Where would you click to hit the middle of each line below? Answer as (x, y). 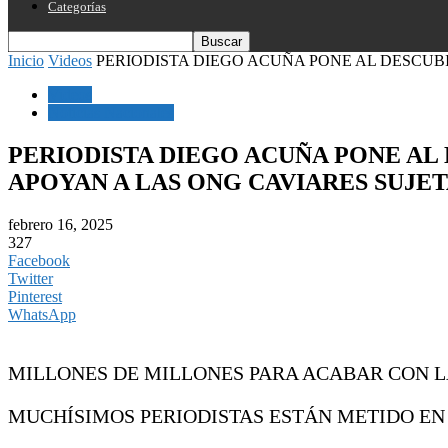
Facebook (39, 260)
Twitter (30, 278)
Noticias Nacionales (111, 112)
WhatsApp (42, 314)
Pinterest (35, 296)
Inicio (26, 60)
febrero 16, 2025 (60, 224)
